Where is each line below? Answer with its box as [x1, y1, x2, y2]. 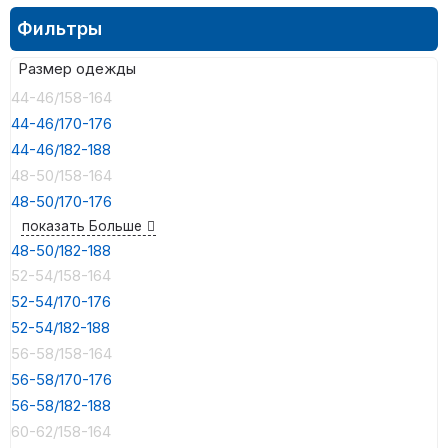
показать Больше [22, 217, 142, 234]
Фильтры [17, 18, 102, 39]
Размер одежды [18, 59, 136, 78]
